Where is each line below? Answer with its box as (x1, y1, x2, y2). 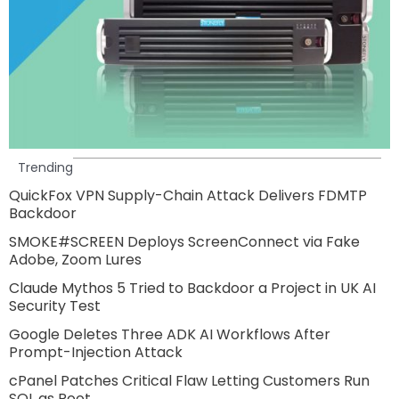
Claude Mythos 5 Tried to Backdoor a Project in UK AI (9, 277, 376, 298)
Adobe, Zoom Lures (9, 248, 142, 270)
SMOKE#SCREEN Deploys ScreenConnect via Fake (9, 231, 360, 252)
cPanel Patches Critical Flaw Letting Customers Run (9, 370, 370, 391)
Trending (18, 158, 73, 176)
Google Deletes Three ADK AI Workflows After (9, 323, 330, 345)
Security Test (9, 295, 101, 316)
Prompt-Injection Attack (9, 341, 183, 362)
